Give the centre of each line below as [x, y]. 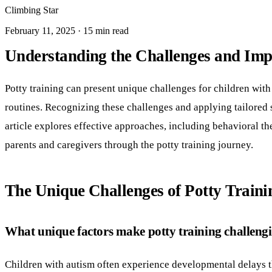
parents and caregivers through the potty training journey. [129, 145]
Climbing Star [32, 10]
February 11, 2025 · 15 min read [67, 30]
